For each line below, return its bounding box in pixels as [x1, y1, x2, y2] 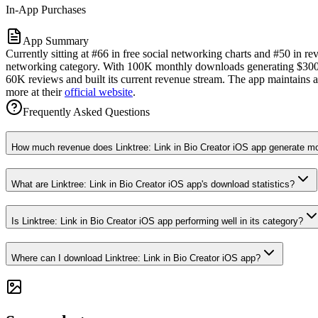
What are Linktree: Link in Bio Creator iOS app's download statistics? [11, 179, 295, 190]
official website [65, 85, 133, 98]
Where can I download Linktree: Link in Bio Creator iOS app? [11, 252, 261, 263]
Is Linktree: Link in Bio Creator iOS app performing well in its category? [11, 215, 303, 226]
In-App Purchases [6, 3, 86, 16]
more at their [6, 85, 65, 98]
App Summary [23, 34, 89, 47]
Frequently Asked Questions [23, 105, 150, 118]
